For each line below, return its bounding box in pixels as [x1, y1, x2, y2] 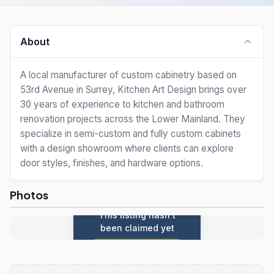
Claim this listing [102, 245, 172, 256]
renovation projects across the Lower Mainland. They [20, 113, 245, 125]
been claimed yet [100, 222, 174, 233]
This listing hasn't [98, 209, 176, 220]
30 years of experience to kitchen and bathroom [20, 98, 224, 110]
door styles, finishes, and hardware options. [20, 157, 203, 169]
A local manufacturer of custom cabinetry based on [20, 69, 237, 81]
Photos [10, 188, 48, 202]
